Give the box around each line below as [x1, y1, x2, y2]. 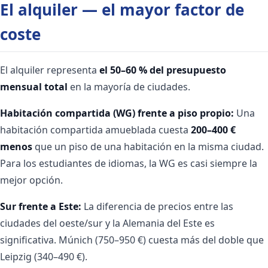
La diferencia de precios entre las [81, 199, 233, 213]
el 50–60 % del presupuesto [99, 63, 226, 77]
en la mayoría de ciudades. [68, 80, 190, 93]
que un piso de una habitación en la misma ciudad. [32, 139, 264, 153]
